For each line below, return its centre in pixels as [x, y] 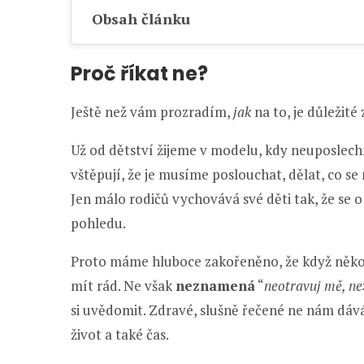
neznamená [215, 285]
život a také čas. [120, 334]
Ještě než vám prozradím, [152, 111]
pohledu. [98, 223]
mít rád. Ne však [123, 285]
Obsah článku [141, 18]
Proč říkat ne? [139, 73]
